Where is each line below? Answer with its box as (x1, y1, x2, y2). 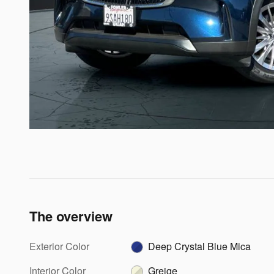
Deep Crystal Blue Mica (148, 239, 251, 253)
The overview (29, 206, 113, 226)
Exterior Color (29, 239, 89, 253)
